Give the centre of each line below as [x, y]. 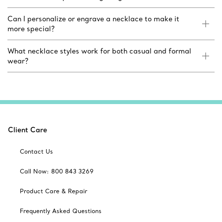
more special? [31, 29]
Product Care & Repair [54, 191]
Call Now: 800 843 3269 [57, 171]
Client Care [28, 130]
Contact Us [36, 152]
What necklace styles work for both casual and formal [99, 51]
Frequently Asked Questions [61, 211]
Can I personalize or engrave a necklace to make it [93, 19]
